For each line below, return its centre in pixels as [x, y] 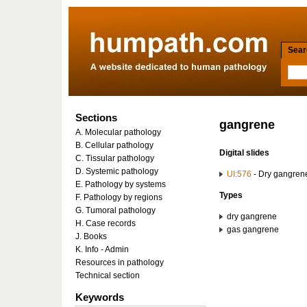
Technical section [108, 275]
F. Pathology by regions [119, 197]
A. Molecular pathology [118, 132]
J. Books [91, 236]
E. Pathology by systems [121, 184]
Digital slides [244, 153]
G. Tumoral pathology [115, 210]
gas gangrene [252, 230]
